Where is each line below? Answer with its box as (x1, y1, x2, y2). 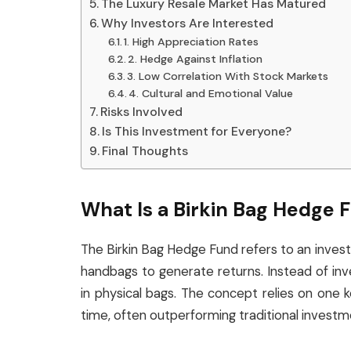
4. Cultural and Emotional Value (128, 85, 294, 100)
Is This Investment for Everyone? (102, 122, 292, 139)
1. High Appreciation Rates (124, 34, 259, 49)
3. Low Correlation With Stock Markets (127, 68, 329, 83)
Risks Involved (100, 103, 183, 120)
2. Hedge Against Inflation (128, 51, 263, 66)
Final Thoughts (102, 142, 189, 159)
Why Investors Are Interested (101, 14, 274, 31)
